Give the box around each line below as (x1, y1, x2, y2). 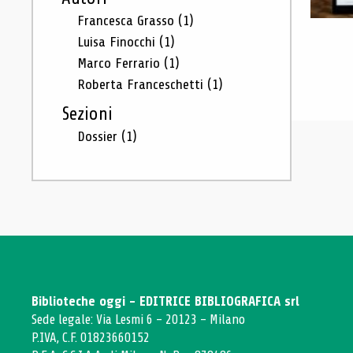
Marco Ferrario (77, 55, 164, 71)
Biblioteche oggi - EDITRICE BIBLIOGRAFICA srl (32, 294, 299, 309)
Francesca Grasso (77, 13, 178, 28)
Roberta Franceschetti (77, 76, 207, 92)
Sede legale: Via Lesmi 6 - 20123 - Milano (32, 312, 245, 327)
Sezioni (61, 104, 113, 124)
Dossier (77, 128, 121, 144)
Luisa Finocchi (77, 34, 159, 50)
